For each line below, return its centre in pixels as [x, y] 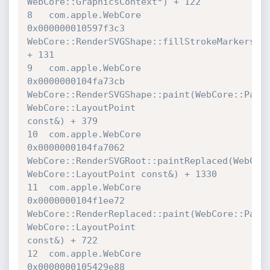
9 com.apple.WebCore [84, 68]
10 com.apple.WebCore [84, 134]
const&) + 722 [62, 240]
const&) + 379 [62, 121]
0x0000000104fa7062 [78, 148]
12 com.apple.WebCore [84, 254]
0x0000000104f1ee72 [78, 201]
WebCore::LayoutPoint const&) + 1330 [122, 174]
